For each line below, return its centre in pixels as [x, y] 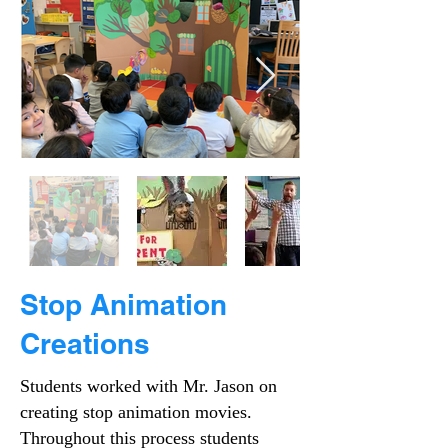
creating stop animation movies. [136, 412]
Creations [85, 343]
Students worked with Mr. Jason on [148, 386]
